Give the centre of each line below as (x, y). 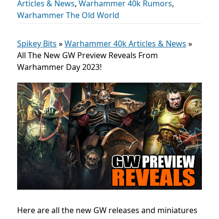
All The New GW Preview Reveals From (88, 55)
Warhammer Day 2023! (59, 67)
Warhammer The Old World (68, 15)
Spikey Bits (37, 44)
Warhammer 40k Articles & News (125, 44)
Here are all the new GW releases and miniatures (107, 210)
